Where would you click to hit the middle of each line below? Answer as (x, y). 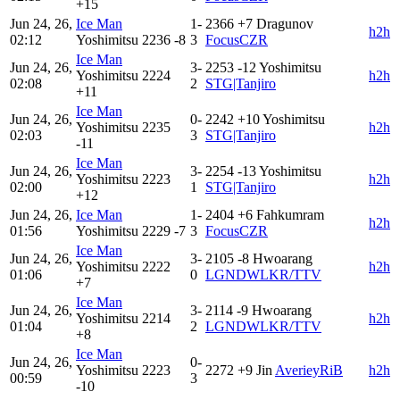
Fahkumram (290, 215)
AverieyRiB (309, 371)
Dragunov (285, 24)
